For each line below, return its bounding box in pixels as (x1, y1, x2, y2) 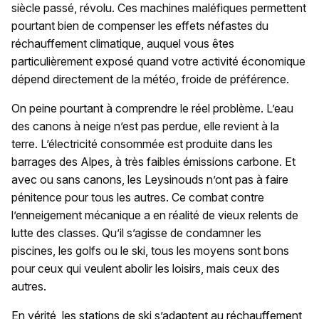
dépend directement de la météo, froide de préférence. (11, 72, 289, 87)
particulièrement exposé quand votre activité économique (11, 54, 305, 69)
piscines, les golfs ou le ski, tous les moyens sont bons (11, 244, 289, 258)
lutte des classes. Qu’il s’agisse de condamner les (11, 226, 261, 241)
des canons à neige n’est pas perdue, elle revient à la (11, 119, 279, 134)
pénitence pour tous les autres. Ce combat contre (11, 190, 264, 205)
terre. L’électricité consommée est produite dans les (11, 137, 273, 152)
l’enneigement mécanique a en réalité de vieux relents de (11, 208, 298, 223)
